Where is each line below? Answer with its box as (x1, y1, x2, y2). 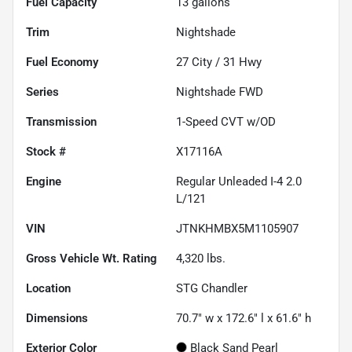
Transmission (26, 114, 97, 129)
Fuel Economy (26, 54, 98, 69)
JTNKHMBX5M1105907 (176, 221, 299, 236)
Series (26, 84, 59, 99)
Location (26, 280, 71, 295)
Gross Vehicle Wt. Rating (26, 251, 157, 266)
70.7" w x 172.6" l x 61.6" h (176, 310, 311, 325)
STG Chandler (176, 280, 247, 295)
